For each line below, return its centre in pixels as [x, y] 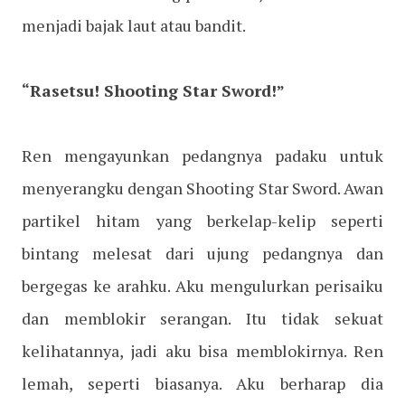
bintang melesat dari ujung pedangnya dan [202, 254]
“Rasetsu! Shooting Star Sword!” [153, 91]
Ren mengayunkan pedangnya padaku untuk [202, 156]
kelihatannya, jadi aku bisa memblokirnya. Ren [202, 351]
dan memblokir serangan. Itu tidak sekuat [202, 319]
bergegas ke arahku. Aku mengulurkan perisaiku [202, 286]
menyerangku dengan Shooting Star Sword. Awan [202, 188]
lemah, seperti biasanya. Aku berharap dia [202, 384]
